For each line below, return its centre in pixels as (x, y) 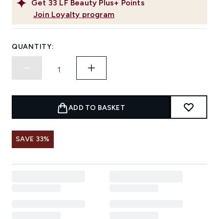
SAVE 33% (33, 139)
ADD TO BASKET (97, 108)
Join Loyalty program (74, 15)
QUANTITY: (33, 47)
